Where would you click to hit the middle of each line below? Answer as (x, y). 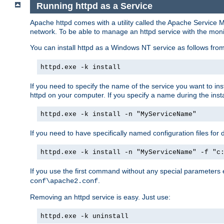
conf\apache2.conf (64, 181)
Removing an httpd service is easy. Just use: (100, 197)
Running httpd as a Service (94, 6)
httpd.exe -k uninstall (84, 216)
